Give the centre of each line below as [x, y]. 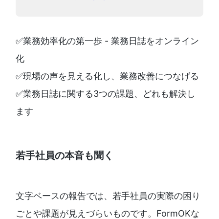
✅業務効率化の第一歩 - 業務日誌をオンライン [107, 41]
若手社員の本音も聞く [65, 155]
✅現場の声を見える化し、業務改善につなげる [107, 76]
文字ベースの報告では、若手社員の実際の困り [108, 196]
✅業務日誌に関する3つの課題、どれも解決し [106, 94]
